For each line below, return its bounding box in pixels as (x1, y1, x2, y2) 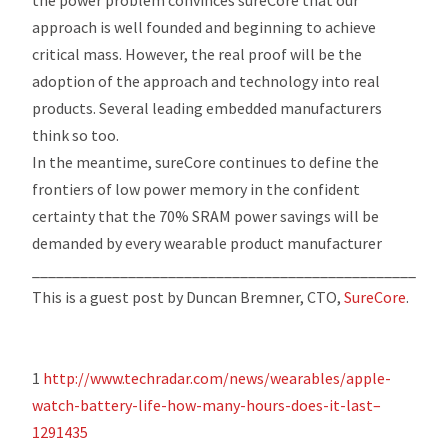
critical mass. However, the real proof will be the (32, 43, 363, 64)
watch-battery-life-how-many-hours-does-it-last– (32, 394, 382, 415)
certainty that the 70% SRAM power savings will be (32, 205, 380, 226)
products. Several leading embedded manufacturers (32, 97, 383, 118)
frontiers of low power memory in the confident (32, 178, 361, 199)
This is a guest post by (32, 286, 187, 307)
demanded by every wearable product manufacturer (32, 232, 383, 253)
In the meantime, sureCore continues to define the (32, 151, 380, 172)
